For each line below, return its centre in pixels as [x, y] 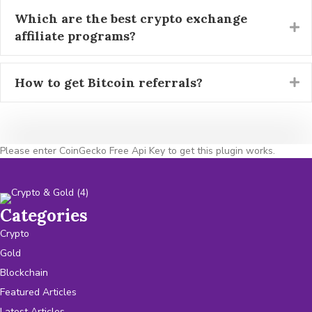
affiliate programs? [75, 36]
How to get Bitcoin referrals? [109, 82]
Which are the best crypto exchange [131, 18]
